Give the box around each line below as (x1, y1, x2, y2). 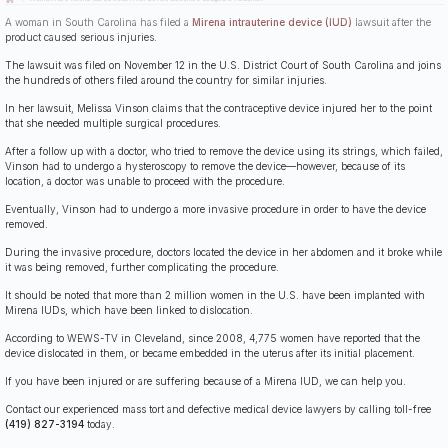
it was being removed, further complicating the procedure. (5, 260, 279, 273)
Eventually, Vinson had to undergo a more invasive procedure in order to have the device (5, 202, 426, 215)
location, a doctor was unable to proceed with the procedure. (5, 174, 285, 187)
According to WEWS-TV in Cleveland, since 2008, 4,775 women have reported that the (5, 331, 420, 344)
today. (84, 417, 115, 430)
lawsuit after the (352, 15, 431, 28)
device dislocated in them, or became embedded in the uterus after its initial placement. (5, 346, 415, 359)
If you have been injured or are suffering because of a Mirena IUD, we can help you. (5, 374, 406, 387)
